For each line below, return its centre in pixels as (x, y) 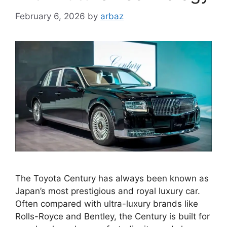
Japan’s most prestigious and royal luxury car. (108, 191)
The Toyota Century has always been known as (112, 178)
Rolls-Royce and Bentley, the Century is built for (112, 216)
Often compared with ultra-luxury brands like (107, 203)
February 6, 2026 (50, 16)
